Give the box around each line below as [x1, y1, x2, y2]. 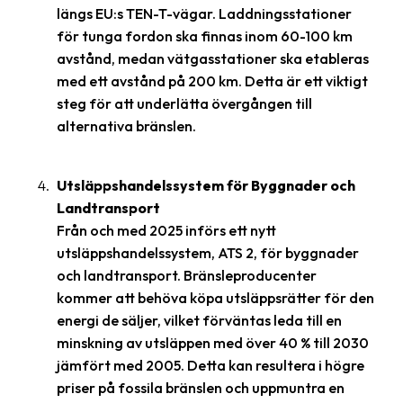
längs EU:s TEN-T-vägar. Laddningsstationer [57, 4, 352, 22]
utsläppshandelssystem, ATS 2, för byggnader [57, 244, 359, 262]
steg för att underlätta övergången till [57, 94, 312, 112]
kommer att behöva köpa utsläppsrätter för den [57, 289, 374, 307]
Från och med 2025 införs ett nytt [57, 221, 276, 239]
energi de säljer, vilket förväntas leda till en [57, 311, 342, 329]
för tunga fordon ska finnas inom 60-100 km [57, 27, 353, 45]
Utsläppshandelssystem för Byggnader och [57, 176, 355, 194]
